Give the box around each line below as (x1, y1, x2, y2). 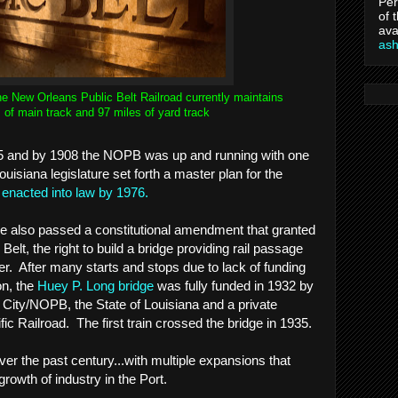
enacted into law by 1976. (2, 184, 148, 200)
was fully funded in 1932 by (154, 277, 314, 293)
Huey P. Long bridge (34, 277, 154, 293)
